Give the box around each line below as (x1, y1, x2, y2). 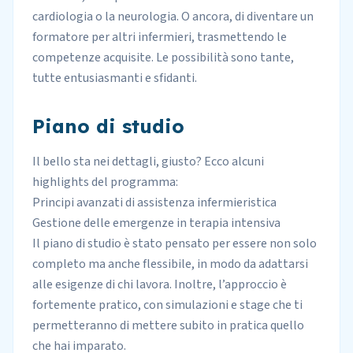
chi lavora (117, 276, 169, 293)
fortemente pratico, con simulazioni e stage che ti (32, 296, 303, 314)
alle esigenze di (32, 276, 117, 293)
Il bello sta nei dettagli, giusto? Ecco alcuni (32, 153, 264, 170)
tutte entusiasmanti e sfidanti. (32, 69, 197, 87)
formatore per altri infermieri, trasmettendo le (32, 28, 287, 46)
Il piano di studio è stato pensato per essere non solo (32, 235, 317, 252)
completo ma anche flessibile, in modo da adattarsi (32, 255, 308, 273)
